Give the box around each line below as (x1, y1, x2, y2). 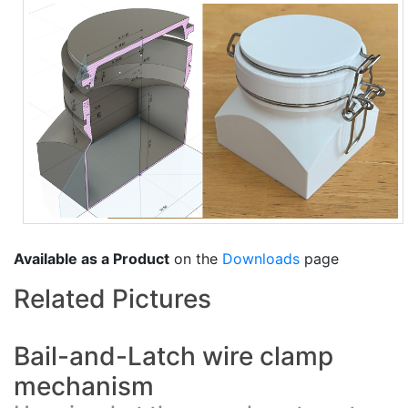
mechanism (14, 370, 154, 402)
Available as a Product (14, 249, 169, 268)
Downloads (222, 249, 300, 268)
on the (169, 249, 222, 268)
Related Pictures (14, 282, 211, 314)
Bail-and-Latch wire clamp (14, 340, 333, 372)
